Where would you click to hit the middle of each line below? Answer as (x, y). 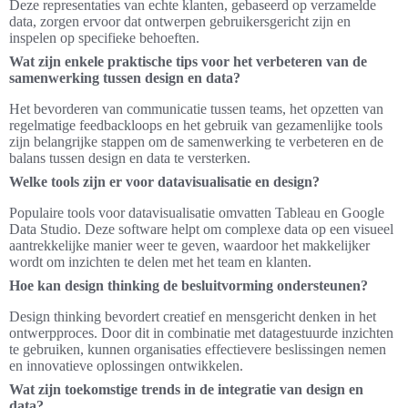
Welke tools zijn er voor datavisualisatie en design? (164, 181)
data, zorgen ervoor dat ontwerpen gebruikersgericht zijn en (180, 21)
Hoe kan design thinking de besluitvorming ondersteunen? (189, 285)
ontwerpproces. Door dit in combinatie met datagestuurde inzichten (201, 332)
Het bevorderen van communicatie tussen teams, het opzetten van (196, 108)
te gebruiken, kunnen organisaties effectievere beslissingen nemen (198, 349)
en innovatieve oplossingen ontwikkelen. (126, 365)
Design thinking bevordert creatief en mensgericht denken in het (193, 316)
